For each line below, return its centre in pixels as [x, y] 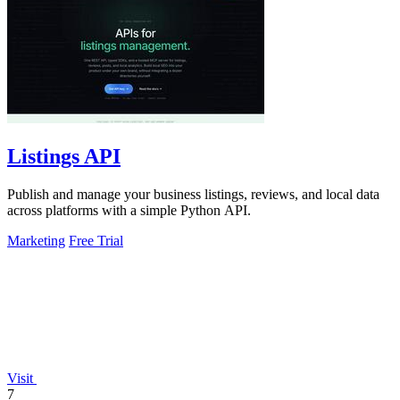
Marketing [36, 240]
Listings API [64, 156]
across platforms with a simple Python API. [129, 210]
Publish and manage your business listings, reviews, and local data [193, 194]
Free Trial [96, 240]
